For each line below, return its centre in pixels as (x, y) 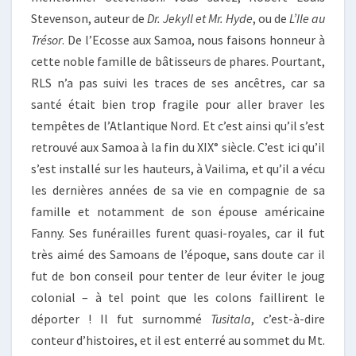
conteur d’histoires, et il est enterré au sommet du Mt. (178, 341)
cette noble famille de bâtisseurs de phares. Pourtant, (178, 62)
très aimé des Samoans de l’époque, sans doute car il (178, 255)
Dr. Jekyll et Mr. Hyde (200, 19)
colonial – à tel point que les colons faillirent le (178, 298)
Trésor (46, 40)
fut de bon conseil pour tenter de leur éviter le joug (178, 276)
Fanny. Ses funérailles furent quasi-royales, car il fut (178, 233)
